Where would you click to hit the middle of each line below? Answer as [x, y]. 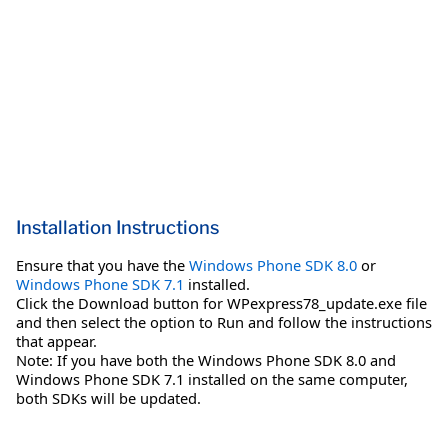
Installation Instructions [117, 227]
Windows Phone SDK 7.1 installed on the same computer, [212, 378]
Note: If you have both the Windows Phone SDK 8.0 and [206, 359]
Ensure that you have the [102, 264]
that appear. [56, 340]
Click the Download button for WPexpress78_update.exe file [221, 302]
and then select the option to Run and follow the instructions [224, 321]
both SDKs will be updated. [108, 397]
